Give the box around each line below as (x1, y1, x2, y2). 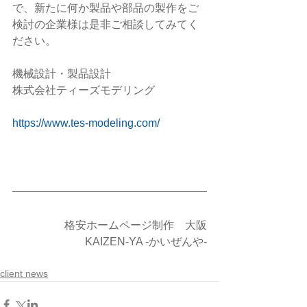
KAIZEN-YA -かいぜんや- (85, 236, 207, 248)
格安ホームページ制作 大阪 (64, 219, 207, 232)
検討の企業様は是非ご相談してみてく (12, 19, 199, 31)
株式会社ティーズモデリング (12, 84, 155, 97)
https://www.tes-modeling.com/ (12, 117, 160, 130)
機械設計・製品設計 (12, 68, 111, 80)
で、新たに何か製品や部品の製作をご (12, 2, 199, 14)
